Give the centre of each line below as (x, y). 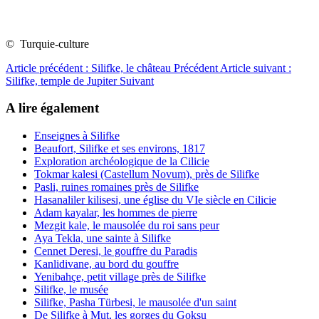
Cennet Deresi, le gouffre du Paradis (116, 251)
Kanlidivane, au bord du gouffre (106, 264)
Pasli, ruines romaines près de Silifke (116, 187)
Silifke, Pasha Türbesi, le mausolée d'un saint (135, 303)
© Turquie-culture (47, 43)
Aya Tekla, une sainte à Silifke (103, 239)
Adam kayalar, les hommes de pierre (116, 213)
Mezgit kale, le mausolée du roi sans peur (127, 226)
